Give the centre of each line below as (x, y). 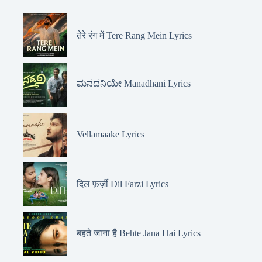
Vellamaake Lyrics (111, 135)
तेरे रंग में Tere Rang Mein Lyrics (134, 35)
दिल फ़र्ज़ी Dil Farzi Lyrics (123, 184)
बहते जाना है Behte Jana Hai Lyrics (139, 233)
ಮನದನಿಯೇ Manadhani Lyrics (134, 83)
